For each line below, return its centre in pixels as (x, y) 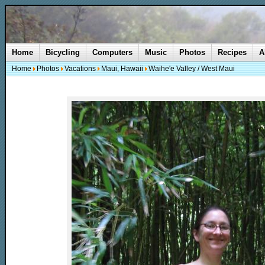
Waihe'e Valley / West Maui (192, 69)
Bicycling (63, 52)
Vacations (80, 69)
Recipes (232, 52)
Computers (112, 52)
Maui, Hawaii (122, 69)
